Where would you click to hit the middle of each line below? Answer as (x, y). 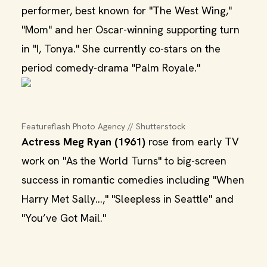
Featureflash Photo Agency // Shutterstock (103, 126)
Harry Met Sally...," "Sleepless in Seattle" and (128, 199)
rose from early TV (192, 142)
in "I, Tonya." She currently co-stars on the (121, 49)
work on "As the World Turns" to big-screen (124, 161)
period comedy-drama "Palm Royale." (111, 68)
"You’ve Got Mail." (64, 218)
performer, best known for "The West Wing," (127, 10)
